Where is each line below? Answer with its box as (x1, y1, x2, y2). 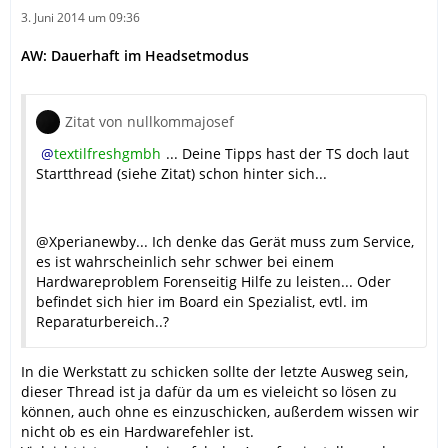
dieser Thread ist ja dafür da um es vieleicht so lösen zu (21, 382, 397, 402)
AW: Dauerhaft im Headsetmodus (21, 46, 249, 66)
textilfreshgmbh (54, 144, 161, 164)
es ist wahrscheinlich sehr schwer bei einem (36, 252, 334, 272)
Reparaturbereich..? (36, 312, 169, 332)
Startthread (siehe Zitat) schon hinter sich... (36, 164, 327, 184)
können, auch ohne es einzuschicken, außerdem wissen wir (21, 402, 419, 422)
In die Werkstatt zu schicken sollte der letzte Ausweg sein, (21, 362, 408, 382)
